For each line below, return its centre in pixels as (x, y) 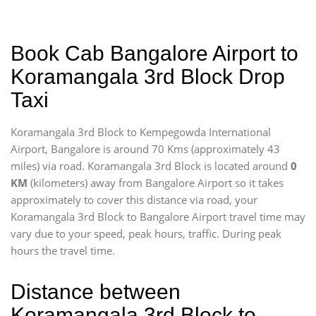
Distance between (96, 292)
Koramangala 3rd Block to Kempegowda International (141, 132)
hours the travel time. (63, 250)
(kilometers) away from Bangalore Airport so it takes (156, 183)
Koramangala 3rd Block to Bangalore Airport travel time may (158, 217)
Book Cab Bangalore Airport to (154, 53)
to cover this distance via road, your (171, 200)
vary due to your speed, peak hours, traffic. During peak (146, 233)
